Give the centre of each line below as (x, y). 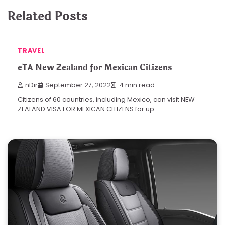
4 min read (136, 85)
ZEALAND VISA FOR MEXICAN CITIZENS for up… (88, 109)
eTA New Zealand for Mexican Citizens (95, 68)
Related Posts (48, 17)
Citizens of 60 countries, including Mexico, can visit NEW (106, 99)
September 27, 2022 (78, 85)
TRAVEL (31, 51)
